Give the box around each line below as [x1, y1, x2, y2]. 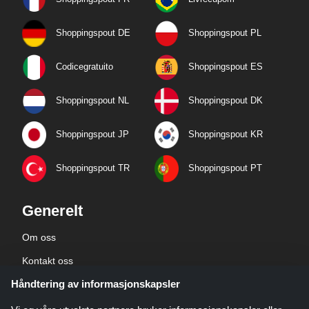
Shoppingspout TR [56, 162, 130, 173]
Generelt [22, 201, 83, 219]
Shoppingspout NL [56, 94, 129, 106]
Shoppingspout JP [56, 128, 129, 139]
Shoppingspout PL [188, 27, 261, 38]
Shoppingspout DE [56, 27, 130, 38]
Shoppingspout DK [188, 94, 263, 106]
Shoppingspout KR [188, 128, 263, 139]
